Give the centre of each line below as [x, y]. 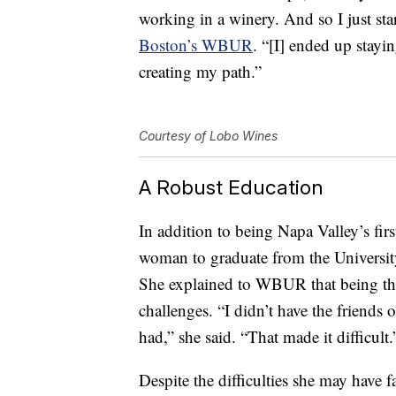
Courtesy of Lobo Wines [208, 136]
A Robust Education [231, 187]
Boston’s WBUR [196, 45]
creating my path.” [200, 72]
